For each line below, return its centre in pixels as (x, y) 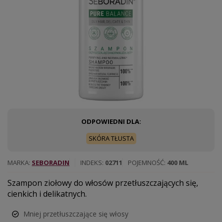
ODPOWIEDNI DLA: (111, 122)
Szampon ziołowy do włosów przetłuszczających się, (103, 183)
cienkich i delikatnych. (47, 194)
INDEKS (91, 163)
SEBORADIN (51, 163)
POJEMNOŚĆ (146, 163)
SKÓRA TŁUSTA (111, 139)
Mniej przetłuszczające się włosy (76, 214)
